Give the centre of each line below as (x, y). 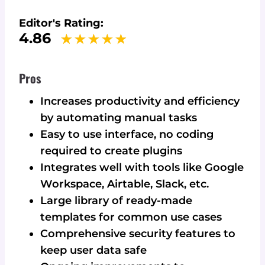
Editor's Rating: (61, 23)
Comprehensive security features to (138, 234)
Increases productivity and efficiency (140, 101)
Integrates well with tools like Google (142, 168)
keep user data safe (93, 251)
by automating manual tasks (119, 118)
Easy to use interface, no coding (127, 135)
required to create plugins (111, 151)
